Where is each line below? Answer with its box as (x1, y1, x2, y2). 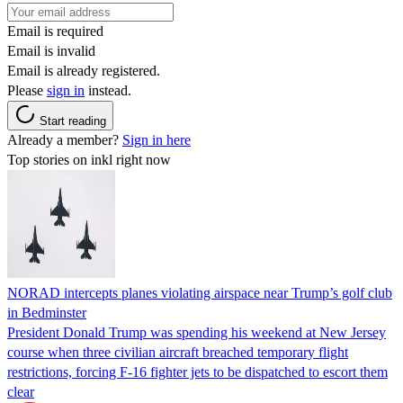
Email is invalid (7, 42, 95, 58)
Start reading (40, 113, 106, 128)
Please (7, 82, 47, 98)
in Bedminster (7, 304, 86, 320)
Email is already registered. (7, 62, 160, 78)
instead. (85, 82, 131, 98)
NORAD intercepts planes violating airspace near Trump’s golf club (7, 284, 392, 300)
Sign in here (122, 131, 191, 148)
